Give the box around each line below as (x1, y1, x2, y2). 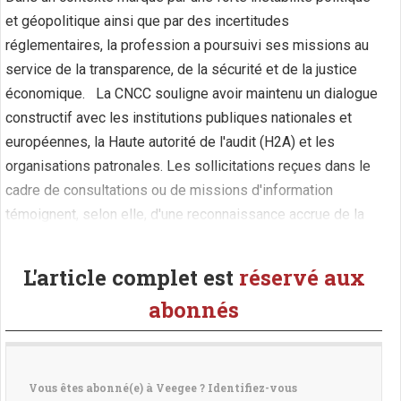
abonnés (149, 295, 239, 324)
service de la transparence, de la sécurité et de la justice (5, 61, 357, 78)
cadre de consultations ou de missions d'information (5, 182, 333, 199)
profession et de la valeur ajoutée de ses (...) (5, 230, 283, 247)
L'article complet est (22, 263, 239, 292)
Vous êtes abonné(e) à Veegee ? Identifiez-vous (29, 380, 297, 395)
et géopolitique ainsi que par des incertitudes (5, 13, 289, 30)
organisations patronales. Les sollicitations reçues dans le (5, 158, 371, 175)
